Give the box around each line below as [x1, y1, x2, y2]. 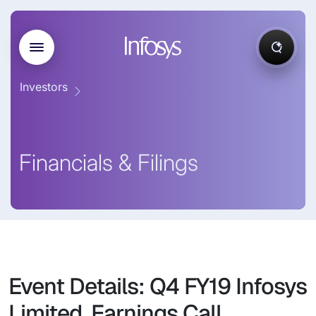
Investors [20, 80, 68, 94]
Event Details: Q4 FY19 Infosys [8, 272, 307, 300]
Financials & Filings [19, 149, 198, 176]
